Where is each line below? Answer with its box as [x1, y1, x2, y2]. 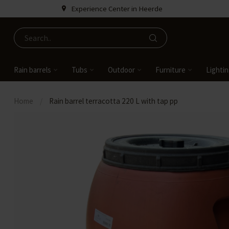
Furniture [155, 65, 186, 75]
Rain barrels [14, 65, 51, 75]
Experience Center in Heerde [71, 4, 163, 13]
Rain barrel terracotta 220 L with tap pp [49, 96, 178, 106]
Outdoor [108, 65, 135, 75]
